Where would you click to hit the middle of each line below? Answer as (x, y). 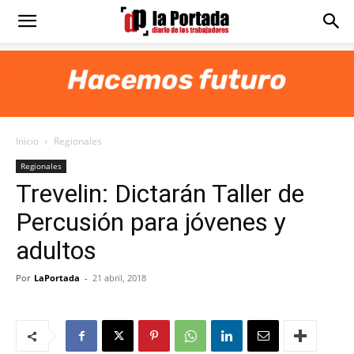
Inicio (27, 141)
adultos (56, 250)
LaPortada (57, 278)
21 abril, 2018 (119, 278)
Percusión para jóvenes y (151, 222)
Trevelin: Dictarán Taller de (160, 194)
